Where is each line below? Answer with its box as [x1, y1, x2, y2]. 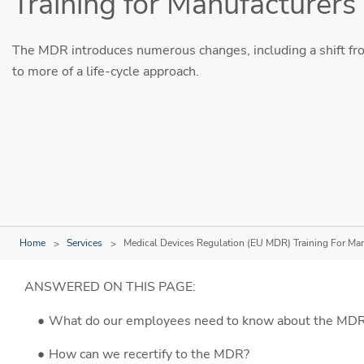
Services [67, 236, 102, 250]
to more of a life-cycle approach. [12, 62, 199, 80]
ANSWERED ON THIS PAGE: [24, 278, 196, 297]
